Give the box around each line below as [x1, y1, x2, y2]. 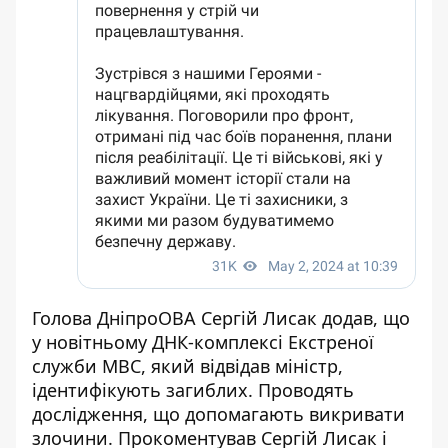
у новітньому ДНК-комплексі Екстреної [32, 330, 374, 354]
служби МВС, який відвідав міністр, [32, 354, 343, 378]
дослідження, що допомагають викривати [32, 402, 405, 426]
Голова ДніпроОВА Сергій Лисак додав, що [32, 306, 410, 330]
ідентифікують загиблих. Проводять [32, 378, 354, 402]
